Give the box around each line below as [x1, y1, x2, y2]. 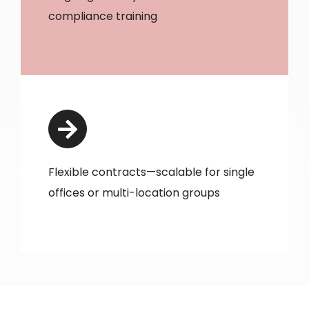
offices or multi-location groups [48, 185, 220, 201]
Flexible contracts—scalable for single [48, 164, 255, 181]
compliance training [48, 8, 157, 25]
